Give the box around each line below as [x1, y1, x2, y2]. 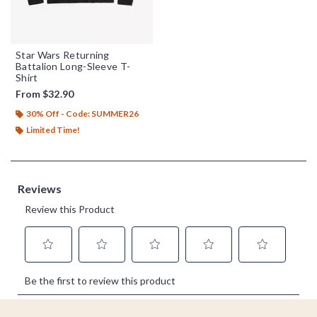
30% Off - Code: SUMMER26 [26, 108, 139, 119]
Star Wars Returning [16, 48, 110, 61]
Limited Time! [26, 124, 80, 135]
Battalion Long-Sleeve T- [16, 59, 131, 72]
